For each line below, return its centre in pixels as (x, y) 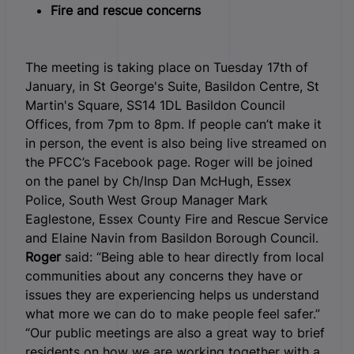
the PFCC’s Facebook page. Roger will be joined (169, 162)
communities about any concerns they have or (164, 275)
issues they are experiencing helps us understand (172, 294)
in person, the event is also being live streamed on (176, 143)
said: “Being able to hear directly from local (192, 256)
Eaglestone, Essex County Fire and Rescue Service (177, 218)
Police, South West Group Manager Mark (147, 200)
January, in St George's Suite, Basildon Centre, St (172, 86)
